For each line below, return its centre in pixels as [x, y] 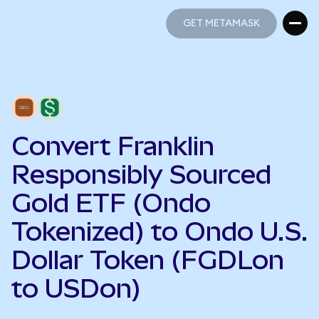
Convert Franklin [113, 146]
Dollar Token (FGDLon [148, 260]
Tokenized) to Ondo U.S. [159, 231]
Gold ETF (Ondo [111, 203]
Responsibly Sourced [141, 174]
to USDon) [76, 288]
